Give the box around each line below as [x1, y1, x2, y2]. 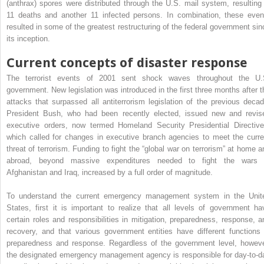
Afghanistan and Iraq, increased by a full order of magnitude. [6, 167, 213, 177]
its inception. [6, 34, 50, 43]
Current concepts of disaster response [6, 55, 247, 70]
